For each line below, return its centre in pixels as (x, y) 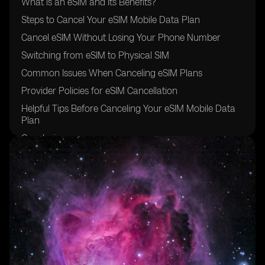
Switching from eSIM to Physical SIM (95, 55)
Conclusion (44, 138)
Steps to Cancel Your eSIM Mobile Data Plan (111, 20)
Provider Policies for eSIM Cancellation (99, 91)
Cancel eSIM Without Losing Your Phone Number (121, 38)
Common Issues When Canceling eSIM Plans (112, 73)
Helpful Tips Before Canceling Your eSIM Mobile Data (128, 109)
